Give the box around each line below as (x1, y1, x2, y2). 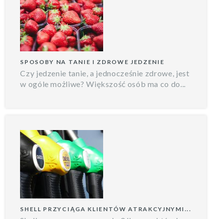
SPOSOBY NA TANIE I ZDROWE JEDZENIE (20, 58, 165, 66)
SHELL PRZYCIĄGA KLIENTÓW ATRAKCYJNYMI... (20, 205, 192, 213)
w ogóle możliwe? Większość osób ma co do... (20, 79, 186, 88)
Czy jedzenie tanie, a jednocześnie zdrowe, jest (20, 68, 190, 78)
